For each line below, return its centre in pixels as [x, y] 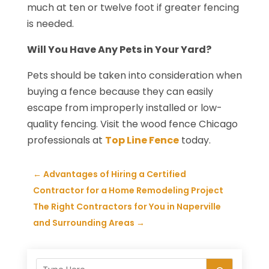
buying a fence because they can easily [120, 91]
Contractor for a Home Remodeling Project [128, 190]
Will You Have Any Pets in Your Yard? [119, 49]
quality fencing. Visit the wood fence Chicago [132, 124]
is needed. [50, 23]
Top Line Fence [142, 140]
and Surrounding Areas [83, 222]
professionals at [66, 140]
